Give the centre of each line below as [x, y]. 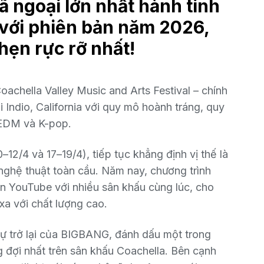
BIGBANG [85, 235]
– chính [209, 91]
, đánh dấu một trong [160, 235]
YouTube [30, 187]
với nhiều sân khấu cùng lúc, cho [133, 187]
